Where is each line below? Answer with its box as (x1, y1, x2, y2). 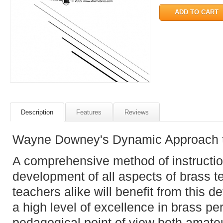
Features (76, 109, 102, 116)
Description (21, 109, 53, 116)
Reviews (124, 109, 149, 116)
